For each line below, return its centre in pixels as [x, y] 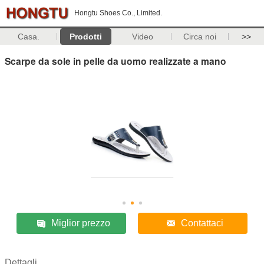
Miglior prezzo [81, 223]
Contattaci [202, 223]
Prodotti [85, 37]
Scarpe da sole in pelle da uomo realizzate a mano [115, 61]
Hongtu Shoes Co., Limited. [118, 13]
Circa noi [200, 37]
